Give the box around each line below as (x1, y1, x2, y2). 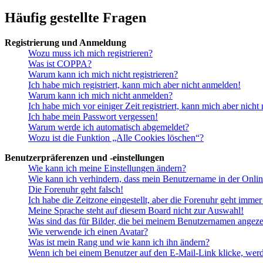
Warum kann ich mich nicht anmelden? (28, 90, 173, 101)
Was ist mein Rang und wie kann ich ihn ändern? (28, 237, 210, 248)
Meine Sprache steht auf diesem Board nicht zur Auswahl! (28, 205, 244, 216)
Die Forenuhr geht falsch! (28, 184, 123, 195)
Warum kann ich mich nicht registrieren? (28, 69, 178, 80)
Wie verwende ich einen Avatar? (28, 227, 148, 237)
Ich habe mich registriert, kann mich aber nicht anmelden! (28, 80, 241, 90)
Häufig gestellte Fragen (5, 10, 146, 26)
